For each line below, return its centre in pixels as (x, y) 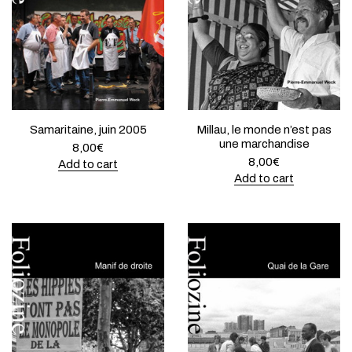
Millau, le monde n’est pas (264, 129)
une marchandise (264, 143)
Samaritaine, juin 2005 (88, 129)
